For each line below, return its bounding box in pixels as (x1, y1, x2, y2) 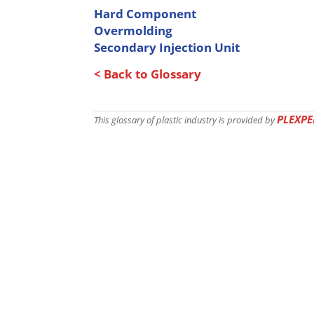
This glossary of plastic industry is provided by (94, 114, 278, 126)
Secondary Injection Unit (94, 39, 240, 55)
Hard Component (94, 6, 197, 22)
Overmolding (94, 22, 173, 39)
